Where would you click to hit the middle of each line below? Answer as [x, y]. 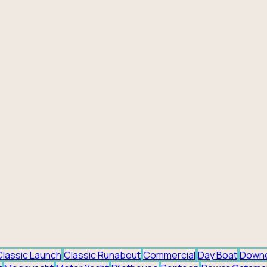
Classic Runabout [102, 255]
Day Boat [218, 255]
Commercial [169, 255]
